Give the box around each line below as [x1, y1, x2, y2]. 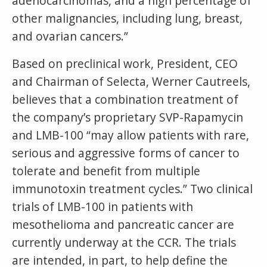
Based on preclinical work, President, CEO [12, 55, 238, 72]
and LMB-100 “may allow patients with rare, [12, 126, 249, 143]
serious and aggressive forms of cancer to [12, 144, 240, 161]
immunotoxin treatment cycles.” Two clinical [12, 180, 253, 197]
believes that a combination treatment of [12, 91, 238, 107]
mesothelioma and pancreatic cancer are [12, 216, 234, 232]
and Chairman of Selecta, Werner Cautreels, [12, 73, 250, 89]
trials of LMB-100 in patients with [12, 198, 193, 215]
